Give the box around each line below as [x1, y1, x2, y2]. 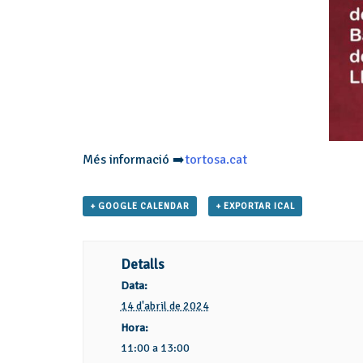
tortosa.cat [185, 151, 247, 168]
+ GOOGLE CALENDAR [90, 200, 190, 211]
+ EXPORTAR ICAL [215, 200, 295, 211]
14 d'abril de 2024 [120, 298, 209, 313]
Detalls [120, 255, 164, 273]
